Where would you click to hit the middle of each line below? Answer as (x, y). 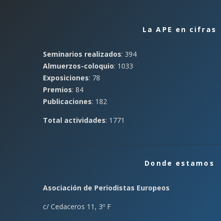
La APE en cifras (180, 29)
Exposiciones (66, 78)
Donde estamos (180, 163)
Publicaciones (67, 101)
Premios (57, 90)
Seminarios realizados (82, 54)
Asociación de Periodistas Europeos (106, 188)
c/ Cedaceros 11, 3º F (77, 206)
